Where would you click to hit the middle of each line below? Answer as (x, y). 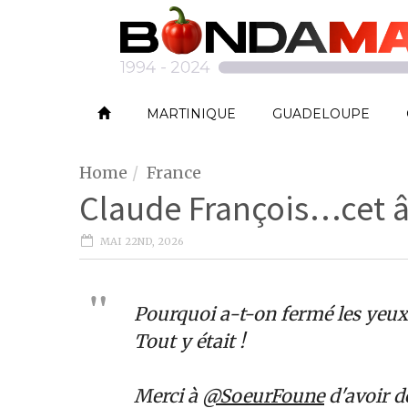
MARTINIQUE (191, 114)
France (174, 173)
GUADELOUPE (321, 114)
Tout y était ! (189, 342)
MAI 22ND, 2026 (142, 242)
